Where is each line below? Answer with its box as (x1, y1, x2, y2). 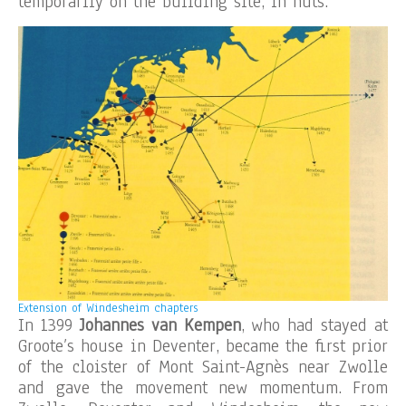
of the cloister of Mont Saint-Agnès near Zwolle (18, 355, 388, 379)
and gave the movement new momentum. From (18, 376, 388, 400)
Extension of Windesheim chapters (18, 300, 198, 316)
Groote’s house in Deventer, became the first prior (18, 334, 388, 358)
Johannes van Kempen (79, 314, 241, 337)
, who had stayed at (240, 314, 388, 337)
